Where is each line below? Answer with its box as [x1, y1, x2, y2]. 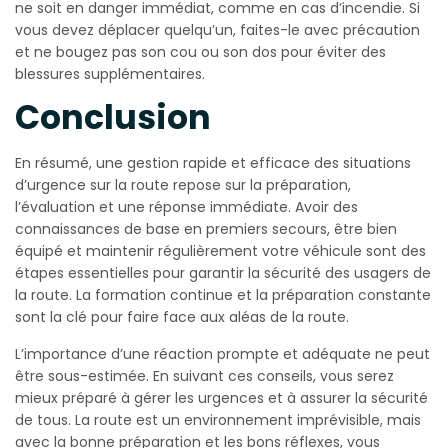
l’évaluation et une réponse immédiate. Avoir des [15, 197, 358, 218]
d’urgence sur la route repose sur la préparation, [15, 175, 351, 196]
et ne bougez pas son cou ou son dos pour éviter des [15, 42, 386, 63]
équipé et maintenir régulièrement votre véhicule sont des [15, 241, 426, 262]
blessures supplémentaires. [15, 64, 205, 85]
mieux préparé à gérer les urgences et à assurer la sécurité [15, 388, 428, 409]
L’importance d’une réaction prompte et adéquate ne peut [15, 344, 430, 365]
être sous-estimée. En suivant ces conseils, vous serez [15, 366, 394, 387]
